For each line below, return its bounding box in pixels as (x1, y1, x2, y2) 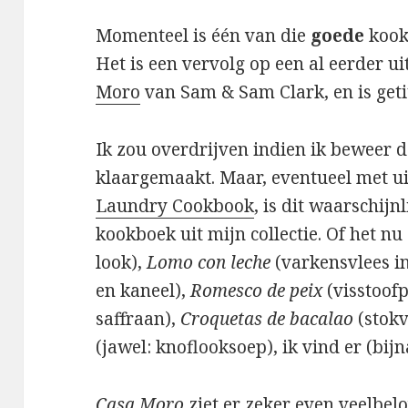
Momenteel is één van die (96, 24, 311, 48)
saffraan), (96, 307, 181, 331)
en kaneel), (96, 279, 191, 303)
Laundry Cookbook (96, 194, 255, 219)
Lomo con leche (147, 250, 271, 275)
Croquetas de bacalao (180, 307, 354, 331)
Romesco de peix (190, 279, 323, 303)
